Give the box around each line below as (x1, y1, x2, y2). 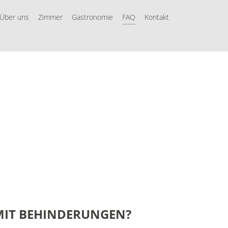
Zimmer (38, 12, 63, 22)
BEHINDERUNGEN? (19, 206, 131, 222)
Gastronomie (71, 12, 113, 22)
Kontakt (144, 12, 169, 22)
